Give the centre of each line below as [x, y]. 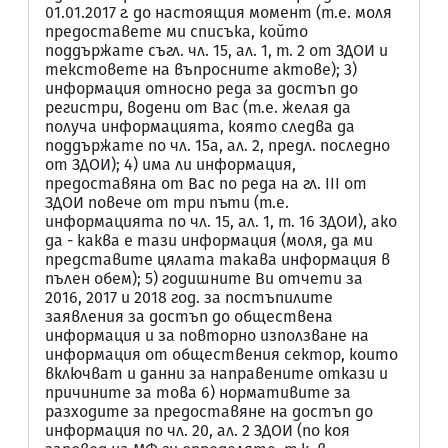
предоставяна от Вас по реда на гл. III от [206, 183]
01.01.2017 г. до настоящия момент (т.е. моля [218, 12]
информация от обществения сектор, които [221, 354]
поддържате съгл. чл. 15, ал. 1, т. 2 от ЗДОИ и [216, 50]
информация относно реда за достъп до [201, 88]
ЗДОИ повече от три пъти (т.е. [167, 202]
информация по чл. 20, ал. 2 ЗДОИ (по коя [197, 430]
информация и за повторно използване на [207, 335]
